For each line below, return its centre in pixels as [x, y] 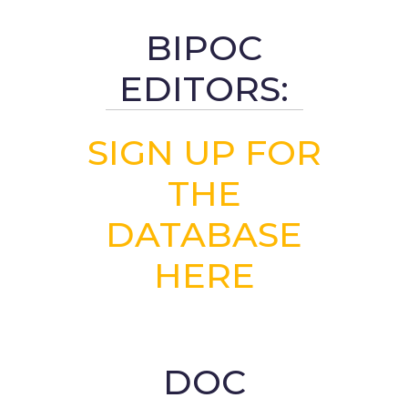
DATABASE [204, 235]
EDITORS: [204, 89]
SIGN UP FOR [204, 153]
